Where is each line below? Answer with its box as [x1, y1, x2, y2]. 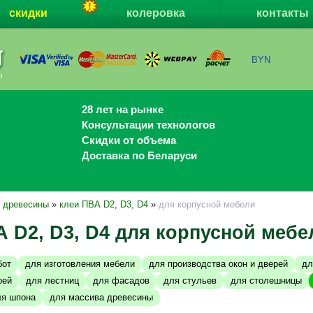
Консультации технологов [79, 119, 216, 131]
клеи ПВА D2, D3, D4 [59, 199, 148, 210]
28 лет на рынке [79, 104, 164, 115]
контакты [256, 7, 310, 19]
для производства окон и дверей [149, 258, 288, 269]
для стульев [163, 275, 217, 286]
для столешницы [231, 275, 302, 286]
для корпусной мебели [159, 199, 255, 210]
